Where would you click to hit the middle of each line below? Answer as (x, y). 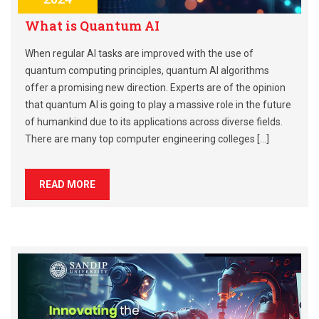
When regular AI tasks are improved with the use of (139, 53)
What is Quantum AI (92, 25)
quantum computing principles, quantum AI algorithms (147, 70)
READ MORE (67, 184)
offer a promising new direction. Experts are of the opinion (155, 87)
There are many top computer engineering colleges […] (147, 138)
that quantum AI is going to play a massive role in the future (158, 104)
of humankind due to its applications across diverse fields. (154, 121)
